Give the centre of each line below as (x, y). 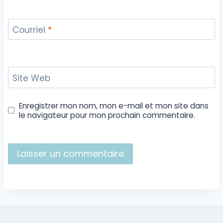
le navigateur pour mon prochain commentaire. (107, 115)
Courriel (30, 30)
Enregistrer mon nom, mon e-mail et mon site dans (114, 106)
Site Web (31, 78)
